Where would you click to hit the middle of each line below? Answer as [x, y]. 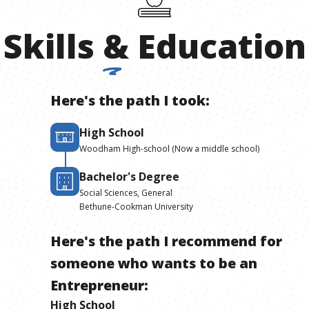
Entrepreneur [98, 285]
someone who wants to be [143, 263]
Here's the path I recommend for [167, 241]
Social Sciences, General [126, 192]
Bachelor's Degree [130, 176]
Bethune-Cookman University [137, 206]
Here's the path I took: [130, 100]
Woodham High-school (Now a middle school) [170, 148]
